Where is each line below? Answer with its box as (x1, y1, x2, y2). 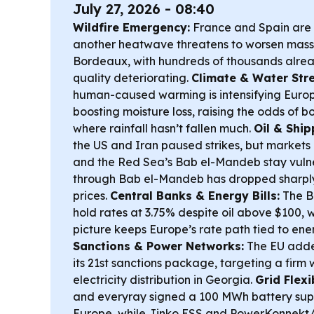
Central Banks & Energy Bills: (110, 188, 280, 203)
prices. (73, 188, 110, 203)
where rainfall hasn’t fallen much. (73, 121, 254, 135)
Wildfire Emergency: (73, 20, 190, 34)
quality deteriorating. (73, 70, 191, 85)
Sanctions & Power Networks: (73, 238, 244, 253)
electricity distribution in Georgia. (73, 272, 255, 287)
